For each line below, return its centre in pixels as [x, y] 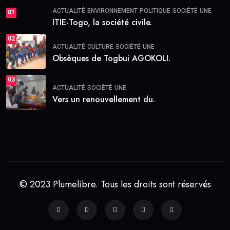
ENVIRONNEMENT [112, 11]
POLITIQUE [155, 11]
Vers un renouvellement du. [104, 100]
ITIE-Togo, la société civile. [102, 22]
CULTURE [100, 47]
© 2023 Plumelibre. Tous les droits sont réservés [115, 184]
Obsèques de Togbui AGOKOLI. [111, 59]
